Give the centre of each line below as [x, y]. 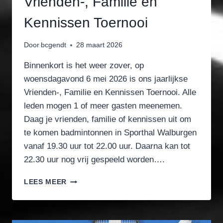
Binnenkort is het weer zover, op [84, 66]
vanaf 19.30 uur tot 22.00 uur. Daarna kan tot [107, 146]
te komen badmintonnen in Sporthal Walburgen [110, 133]
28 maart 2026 [100, 45]
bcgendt [54, 45]
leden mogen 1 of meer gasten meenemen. [103, 106]
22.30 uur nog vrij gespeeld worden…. [94, 160]
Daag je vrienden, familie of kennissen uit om [108, 119]
